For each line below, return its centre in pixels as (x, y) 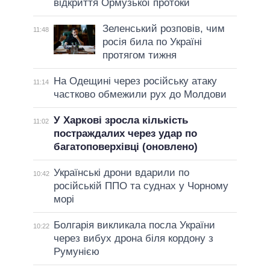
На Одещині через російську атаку (135, 81)
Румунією (76, 251)
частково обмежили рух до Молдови (140, 94)
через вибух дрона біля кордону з (133, 238)
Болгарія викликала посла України (134, 225)
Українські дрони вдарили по (121, 172)
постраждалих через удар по (125, 133)
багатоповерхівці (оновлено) (125, 146)
